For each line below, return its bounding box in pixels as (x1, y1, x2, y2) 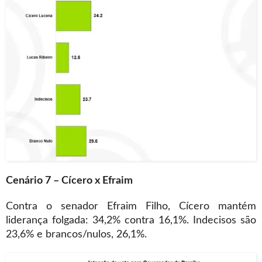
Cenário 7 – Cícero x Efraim (6, 175, 133, 187)
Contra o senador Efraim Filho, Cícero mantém (6, 201, 256, 212)
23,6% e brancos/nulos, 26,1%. (6, 229, 147, 240)
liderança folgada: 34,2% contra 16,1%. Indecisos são (6, 215, 256, 226)
